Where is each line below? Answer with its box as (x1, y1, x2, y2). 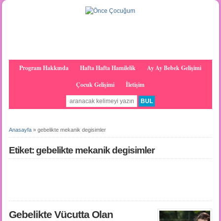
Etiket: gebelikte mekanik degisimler (8, 145, 154, 156)
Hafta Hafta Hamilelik (80, 64, 136, 73)
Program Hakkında (19, 64, 69, 73)
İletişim (126, 80, 145, 89)
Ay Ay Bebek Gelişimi (147, 64, 202, 73)
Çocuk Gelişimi (76, 80, 115, 89)
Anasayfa (8, 127, 32, 133)
